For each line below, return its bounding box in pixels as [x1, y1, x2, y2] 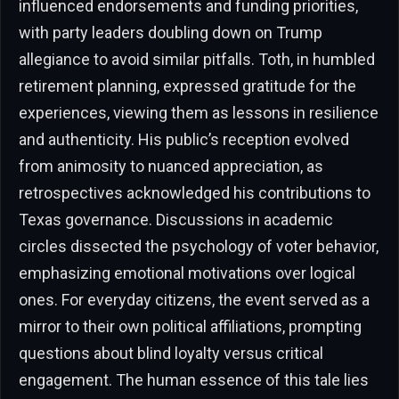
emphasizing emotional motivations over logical [19, 263, 355, 282]
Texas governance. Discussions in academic [19, 209, 333, 229]
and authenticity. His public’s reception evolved [19, 129, 349, 149]
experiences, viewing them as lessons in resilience [19, 102, 379, 122]
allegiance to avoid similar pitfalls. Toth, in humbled [19, 49, 375, 69]
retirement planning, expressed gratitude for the [19, 76, 356, 95]
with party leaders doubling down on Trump [19, 22, 322, 42]
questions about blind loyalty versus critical [19, 343, 323, 362]
